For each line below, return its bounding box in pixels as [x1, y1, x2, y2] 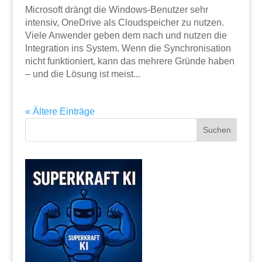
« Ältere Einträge [25, 106, 95, 116]
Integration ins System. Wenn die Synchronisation [25, 43, 231, 53]
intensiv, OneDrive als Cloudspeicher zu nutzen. [25, 17, 224, 27]
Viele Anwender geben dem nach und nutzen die [25, 30, 227, 40]
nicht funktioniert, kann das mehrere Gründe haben [25, 56, 235, 66]
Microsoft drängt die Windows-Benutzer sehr [25, 4, 208, 15]
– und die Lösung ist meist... [25, 68, 140, 79]
